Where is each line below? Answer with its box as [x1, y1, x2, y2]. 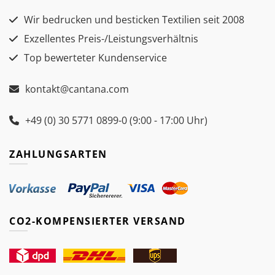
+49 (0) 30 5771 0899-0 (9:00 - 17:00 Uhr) [25, 114, 207, 128]
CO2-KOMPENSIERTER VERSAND [9, 214, 186, 228]
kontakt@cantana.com [25, 82, 129, 96]
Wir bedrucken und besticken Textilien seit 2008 [24, 13, 244, 27]
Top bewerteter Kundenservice [24, 51, 167, 65]
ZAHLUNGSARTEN [9, 147, 107, 161]
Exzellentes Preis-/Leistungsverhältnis [24, 32, 198, 46]
